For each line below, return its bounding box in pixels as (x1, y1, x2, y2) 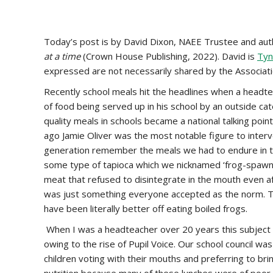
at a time (44, 50, 80, 62)
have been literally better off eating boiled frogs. (44, 202, 247, 214)
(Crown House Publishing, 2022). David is (80, 50, 257, 62)
